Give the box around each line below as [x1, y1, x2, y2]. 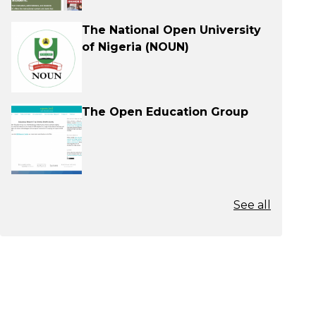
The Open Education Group [82, 105, 248, 119]
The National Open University [82, 23, 261, 37]
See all [233, 198, 271, 212]
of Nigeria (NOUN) [82, 40, 189, 54]
